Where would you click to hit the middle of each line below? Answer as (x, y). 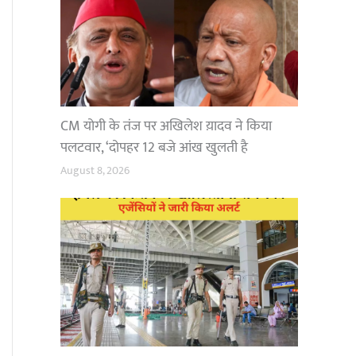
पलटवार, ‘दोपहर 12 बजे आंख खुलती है (154, 147)
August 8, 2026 (95, 171)
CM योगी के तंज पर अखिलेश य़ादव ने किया (166, 126)
